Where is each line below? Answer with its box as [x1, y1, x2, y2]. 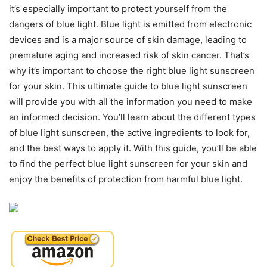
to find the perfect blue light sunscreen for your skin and [9, 158, 247, 170]
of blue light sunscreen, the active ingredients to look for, [9, 127, 250, 139]
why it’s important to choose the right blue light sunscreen [9, 65, 254, 77]
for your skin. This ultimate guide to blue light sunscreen [9, 80, 247, 92]
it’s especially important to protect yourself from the [9, 3, 227, 15]
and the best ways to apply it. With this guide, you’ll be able [9, 142, 257, 154]
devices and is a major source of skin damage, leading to [9, 34, 247, 46]
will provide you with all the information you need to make [9, 96, 252, 108]
